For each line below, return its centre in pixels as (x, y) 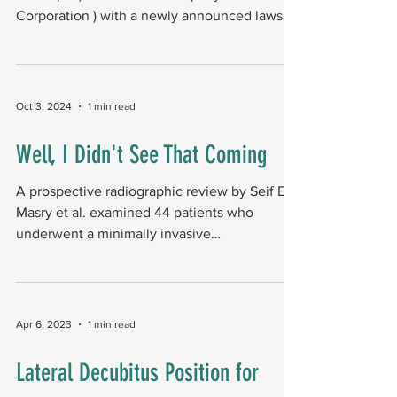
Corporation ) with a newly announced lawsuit (136, 16)
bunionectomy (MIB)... (83, 255)
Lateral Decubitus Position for (137, 373)
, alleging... (50, 37)
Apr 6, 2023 (44, 324)
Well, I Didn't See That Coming (141, 155)
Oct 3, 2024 (44, 106)
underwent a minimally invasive (113, 234)
